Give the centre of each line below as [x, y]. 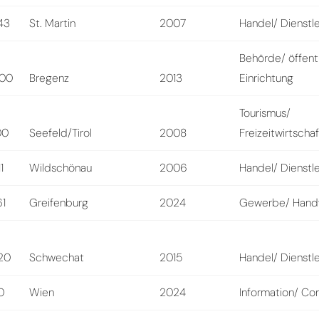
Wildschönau [61, 167]
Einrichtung [267, 78]
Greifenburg [59, 202]
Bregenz [49, 78]
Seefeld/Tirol [61, 132]
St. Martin [53, 23]
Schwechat [57, 257]
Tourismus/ [265, 113]
